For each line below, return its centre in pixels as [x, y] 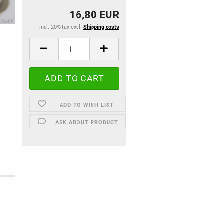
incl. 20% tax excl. [61, 27]
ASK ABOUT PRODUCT [87, 122]
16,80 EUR [94, 15]
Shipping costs [101, 27]
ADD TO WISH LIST [87, 105]
